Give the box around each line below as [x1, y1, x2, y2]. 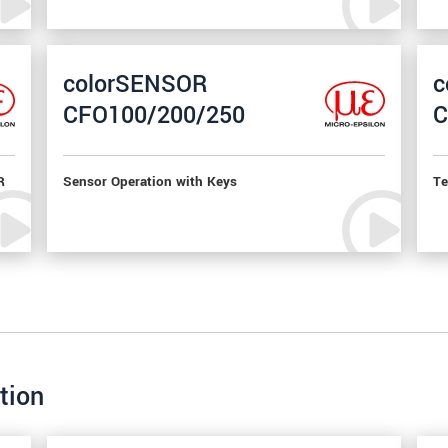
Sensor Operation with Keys [63, 171, 238, 192]
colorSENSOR [63, 67, 208, 101]
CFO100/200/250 [63, 98, 246, 132]
